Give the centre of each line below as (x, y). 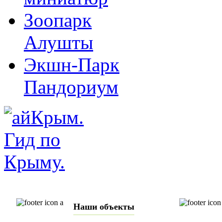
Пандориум (71, 87)
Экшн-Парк (72, 64)
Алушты (58, 42)
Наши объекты (104, 206)
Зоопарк (58, 20)
